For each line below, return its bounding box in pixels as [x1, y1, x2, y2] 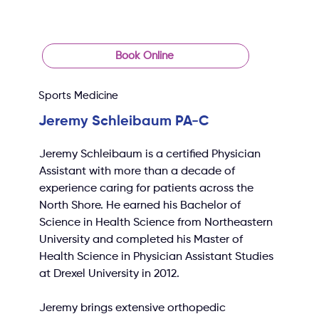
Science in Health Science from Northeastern [39, 216, 276, 229]
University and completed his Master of [39, 234, 246, 246]
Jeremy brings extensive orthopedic [39, 302, 229, 314]
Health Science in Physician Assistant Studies [39, 251, 277, 263]
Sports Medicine [38, 90, 119, 102]
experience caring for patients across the [39, 182, 257, 194]
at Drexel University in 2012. [39, 268, 180, 280]
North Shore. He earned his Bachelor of [39, 199, 244, 211]
